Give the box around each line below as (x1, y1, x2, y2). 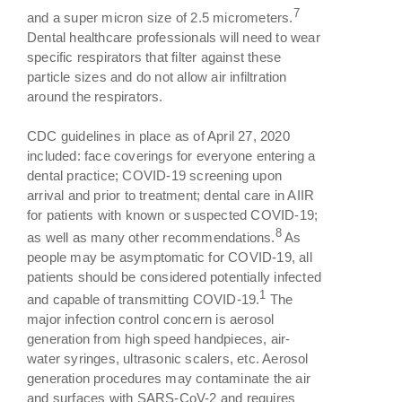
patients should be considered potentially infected (27, 268, 322, 284)
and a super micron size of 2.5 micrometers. (27, 9, 293, 25)
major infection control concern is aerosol (27, 310, 275, 327)
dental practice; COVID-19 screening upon (27, 167, 282, 183)
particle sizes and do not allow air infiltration (27, 68, 287, 84)
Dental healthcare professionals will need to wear (27, 29, 320, 45)
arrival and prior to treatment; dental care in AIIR (27, 187, 315, 203)
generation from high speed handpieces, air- (27, 330, 291, 346)
